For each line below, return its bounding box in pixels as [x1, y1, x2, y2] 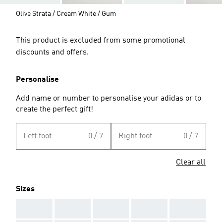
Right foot [118, 132, 152, 140]
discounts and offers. [16, 48, 89, 56]
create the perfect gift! [16, 105, 93, 113]
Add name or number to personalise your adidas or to [16, 94, 201, 103]
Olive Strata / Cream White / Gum [16, 10, 116, 17]
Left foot [23, 132, 52, 140]
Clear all [176, 158, 206, 166]
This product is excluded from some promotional [16, 36, 185, 45]
